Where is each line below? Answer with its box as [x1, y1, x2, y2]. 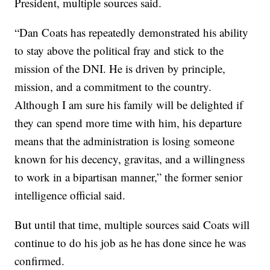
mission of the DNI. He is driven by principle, [14, 61, 226, 76]
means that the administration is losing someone [14, 133, 235, 148]
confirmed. [14, 253, 65, 268]
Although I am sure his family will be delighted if [14, 97, 243, 112]
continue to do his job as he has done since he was [14, 235, 246, 250]
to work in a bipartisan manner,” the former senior [14, 169, 243, 184]
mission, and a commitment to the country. [14, 79, 212, 94]
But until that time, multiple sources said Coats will [14, 217, 250, 232]
